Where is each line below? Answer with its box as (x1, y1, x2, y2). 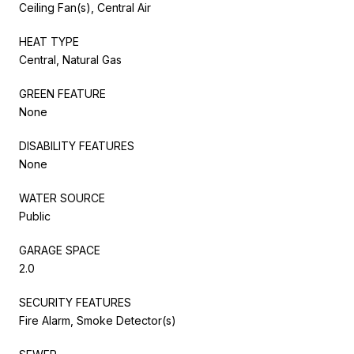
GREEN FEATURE (19, 86, 106, 100)
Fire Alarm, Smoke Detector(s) (19, 313, 176, 327)
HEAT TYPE (19, 34, 79, 48)
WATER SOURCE (19, 190, 105, 205)
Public (19, 209, 51, 223)
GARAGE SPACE (19, 243, 100, 257)
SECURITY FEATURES (19, 295, 131, 309)
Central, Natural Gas (19, 52, 122, 66)
